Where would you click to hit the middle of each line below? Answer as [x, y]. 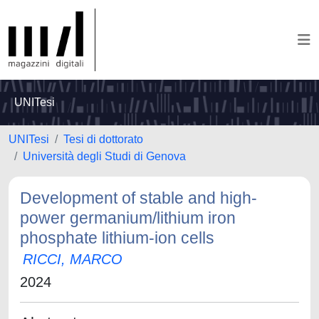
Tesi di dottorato [103, 139]
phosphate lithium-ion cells [117, 238]
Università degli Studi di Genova [104, 156]
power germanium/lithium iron [128, 218]
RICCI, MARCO [73, 259]
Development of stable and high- [138, 198]
